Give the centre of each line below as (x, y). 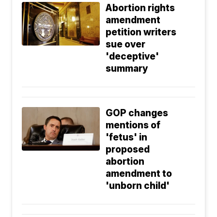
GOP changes (137, 113)
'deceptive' (132, 56)
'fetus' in (127, 137)
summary (127, 68)
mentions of (133, 125)
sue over (126, 44)
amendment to (139, 173)
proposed (128, 149)
